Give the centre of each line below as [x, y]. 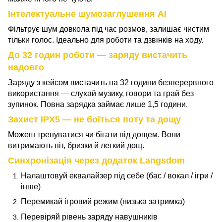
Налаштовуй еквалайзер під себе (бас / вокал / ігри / [117, 176]
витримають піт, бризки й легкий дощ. [76, 145]
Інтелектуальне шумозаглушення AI [87, 14]
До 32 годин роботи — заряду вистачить [98, 55]
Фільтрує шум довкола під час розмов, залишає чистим [109, 29]
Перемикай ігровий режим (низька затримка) [103, 202]
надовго [26, 67]
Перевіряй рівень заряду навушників [89, 217]
